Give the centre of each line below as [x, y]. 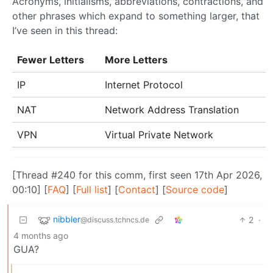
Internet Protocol [144, 84]
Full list [92, 189]
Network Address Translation [172, 109]
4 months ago [41, 235]
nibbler [67, 219]
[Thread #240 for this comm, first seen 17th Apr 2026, [137, 175]
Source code [195, 189]
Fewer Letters [51, 59]
